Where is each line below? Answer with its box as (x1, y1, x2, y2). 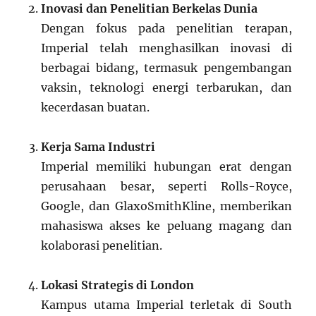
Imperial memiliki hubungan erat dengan (41, 159, 292, 174)
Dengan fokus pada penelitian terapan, (41, 20, 292, 35)
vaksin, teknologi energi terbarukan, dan (41, 80, 292, 95)
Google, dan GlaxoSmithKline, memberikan (41, 198, 292, 213)
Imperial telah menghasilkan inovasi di (41, 40, 292, 55)
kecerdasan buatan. (41, 99, 150, 114)
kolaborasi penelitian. (41, 238, 163, 253)
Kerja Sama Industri (41, 139, 156, 154)
